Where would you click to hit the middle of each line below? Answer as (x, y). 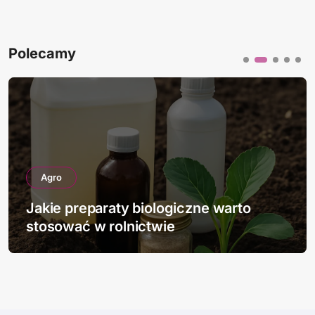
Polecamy (42, 53)
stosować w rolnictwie (101, 226)
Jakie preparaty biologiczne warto (139, 208)
